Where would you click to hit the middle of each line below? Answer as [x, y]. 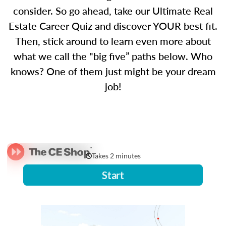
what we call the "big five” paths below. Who [113, 56]
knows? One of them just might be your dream [113, 71]
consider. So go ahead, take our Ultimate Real [113, 11]
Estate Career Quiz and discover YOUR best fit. [113, 26]
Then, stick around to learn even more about [113, 41]
